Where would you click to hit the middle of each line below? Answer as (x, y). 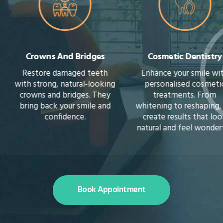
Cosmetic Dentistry (171, 57)
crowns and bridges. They (52, 95)
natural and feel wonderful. (171, 128)
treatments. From (171, 95)
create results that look (171, 117)
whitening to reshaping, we (171, 106)
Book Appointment (111, 190)
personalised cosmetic (171, 84)
